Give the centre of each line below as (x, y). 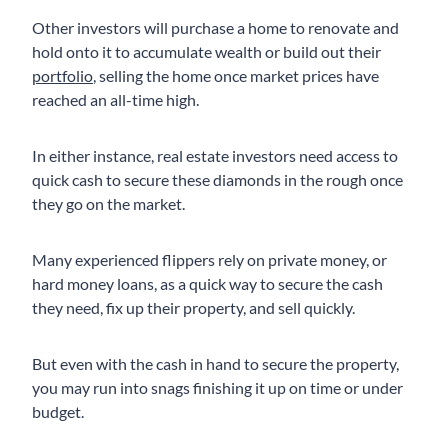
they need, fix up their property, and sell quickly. (193, 308)
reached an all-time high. (115, 100)
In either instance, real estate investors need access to (215, 156)
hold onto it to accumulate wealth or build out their (206, 52)
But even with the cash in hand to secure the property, (215, 364)
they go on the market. (110, 204)
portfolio (62, 76)
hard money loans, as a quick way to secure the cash (207, 284)
